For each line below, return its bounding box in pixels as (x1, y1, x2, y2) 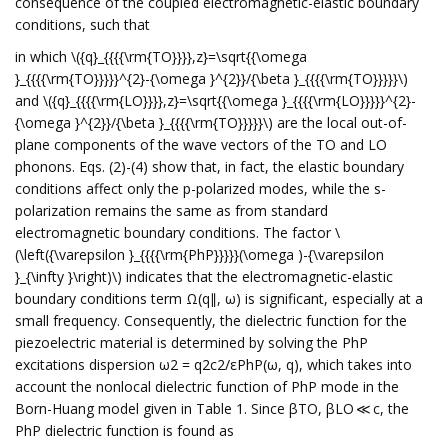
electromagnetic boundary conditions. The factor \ (15, 223, 340, 242)
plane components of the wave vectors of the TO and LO (15, 135, 387, 154)
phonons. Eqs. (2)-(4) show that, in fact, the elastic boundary (15, 157, 404, 176)
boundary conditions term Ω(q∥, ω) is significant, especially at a (15, 289, 423, 308)
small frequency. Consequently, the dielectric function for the (15, 311, 407, 330)
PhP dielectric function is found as (15, 421, 234, 440)
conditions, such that (15, 15, 150, 34)
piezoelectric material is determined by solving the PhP (15, 333, 368, 352)
